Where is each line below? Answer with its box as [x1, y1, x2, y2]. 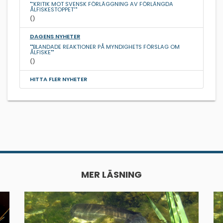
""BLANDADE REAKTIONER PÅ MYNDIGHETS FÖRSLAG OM [30, 43, 180, 51]
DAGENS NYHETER [30, 32, 80, 41]
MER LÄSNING [81, 168, 142, 181]
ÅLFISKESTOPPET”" [30, 5, 77, 14]
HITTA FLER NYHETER [30, 75, 87, 84]
